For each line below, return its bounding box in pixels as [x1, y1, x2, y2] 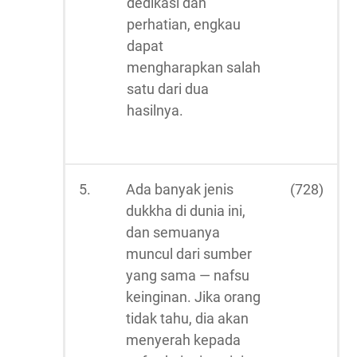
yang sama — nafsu [126, 267, 249, 284]
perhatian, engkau [127, 16, 241, 33]
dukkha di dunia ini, [126, 202, 245, 219]
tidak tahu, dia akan [126, 310, 249, 327]
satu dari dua [127, 80, 209, 97]
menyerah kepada [126, 331, 241, 348]
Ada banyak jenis [126, 181, 233, 198]
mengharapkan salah [127, 59, 261, 76]
